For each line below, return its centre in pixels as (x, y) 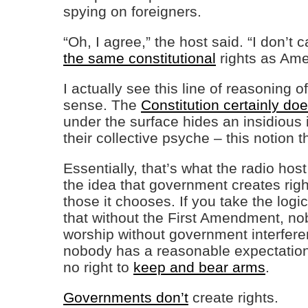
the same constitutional (140, 58)
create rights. (233, 297)
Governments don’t (126, 297)
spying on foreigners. (132, 11)
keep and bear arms (199, 267)
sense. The (102, 105)
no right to (98, 267)
